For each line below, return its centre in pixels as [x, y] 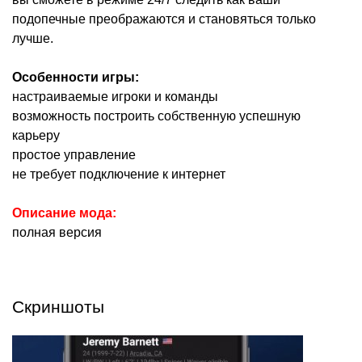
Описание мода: [64, 213]
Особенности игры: [76, 77]
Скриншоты [58, 306]
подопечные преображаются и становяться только [164, 19]
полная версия [57, 232]
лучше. [33, 38]
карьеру [36, 135]
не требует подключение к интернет [119, 174]
